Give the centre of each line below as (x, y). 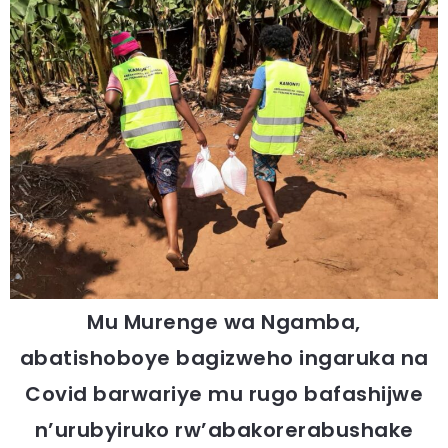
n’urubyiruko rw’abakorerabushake (224, 430)
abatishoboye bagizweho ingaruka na (224, 358)
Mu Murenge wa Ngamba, (224, 322)
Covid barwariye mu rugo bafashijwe (224, 394)
